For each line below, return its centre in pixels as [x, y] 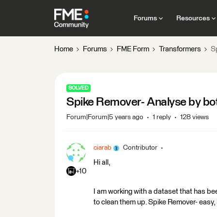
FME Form [133, 49]
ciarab [102, 148]
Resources [193, 18]
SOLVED [78, 88]
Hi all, [102, 163]
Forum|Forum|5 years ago [105, 117]
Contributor [140, 148]
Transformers [180, 49]
